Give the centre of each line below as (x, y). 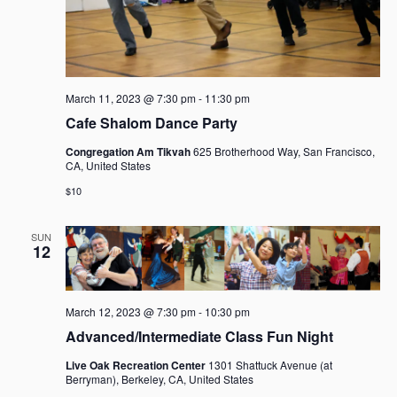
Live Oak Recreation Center (136, 365)
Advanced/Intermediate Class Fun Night (199, 336)
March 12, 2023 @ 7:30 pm (130, 311)
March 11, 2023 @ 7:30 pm (130, 97)
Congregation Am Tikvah (129, 151)
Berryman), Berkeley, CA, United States (159, 378)
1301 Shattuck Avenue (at (270, 364)
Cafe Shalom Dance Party (151, 122)
